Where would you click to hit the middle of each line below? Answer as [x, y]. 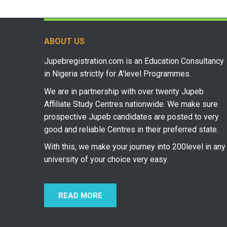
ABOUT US [64, 41]
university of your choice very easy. [106, 160]
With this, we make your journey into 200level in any [135, 147]
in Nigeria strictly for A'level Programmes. [118, 73]
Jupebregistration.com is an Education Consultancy [134, 61]
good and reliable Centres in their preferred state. [131, 129]
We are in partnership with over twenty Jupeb [124, 91]
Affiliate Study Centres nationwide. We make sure [131, 104]
